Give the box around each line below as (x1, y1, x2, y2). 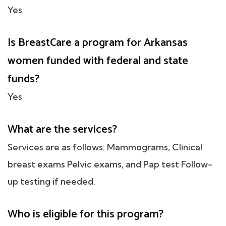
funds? (8, 70, 39, 89)
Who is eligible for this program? (8, 205, 163, 224)
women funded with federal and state (8, 52, 188, 71)
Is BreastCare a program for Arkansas (8, 34, 188, 52)
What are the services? (8, 121, 117, 139)
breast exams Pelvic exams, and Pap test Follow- (8, 158, 212, 171)
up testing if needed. (8, 176, 95, 188)
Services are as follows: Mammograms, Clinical (8, 141, 202, 153)
